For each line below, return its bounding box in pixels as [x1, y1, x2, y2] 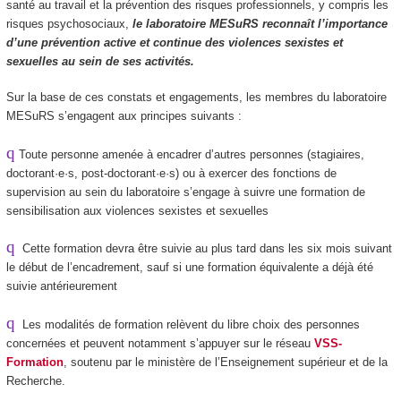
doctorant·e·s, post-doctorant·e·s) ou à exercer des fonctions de [5, 166, 337, 180]
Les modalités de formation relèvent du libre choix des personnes [14, 317, 360, 331]
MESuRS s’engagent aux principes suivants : [5, 109, 242, 124]
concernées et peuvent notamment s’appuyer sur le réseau [5, 336, 311, 350]
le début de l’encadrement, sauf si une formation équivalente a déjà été [5, 260, 373, 275]
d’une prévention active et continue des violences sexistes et [5, 35, 343, 49]
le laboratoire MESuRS [132, 16, 259, 30]
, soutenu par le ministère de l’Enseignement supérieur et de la [63, 354, 388, 369]
